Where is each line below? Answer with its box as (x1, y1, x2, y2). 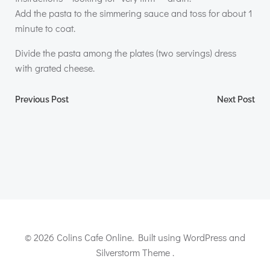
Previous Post (15, 95, 69, 104)
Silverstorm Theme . (96, 246, 174, 259)
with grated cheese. (15, 61, 95, 74)
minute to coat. (15, 22, 75, 34)
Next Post (217, 95, 255, 104)
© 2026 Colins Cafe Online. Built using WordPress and (25, 231, 245, 243)
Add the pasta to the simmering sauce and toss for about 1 (15, 7, 253, 19)
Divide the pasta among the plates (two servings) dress (15, 46, 236, 59)
